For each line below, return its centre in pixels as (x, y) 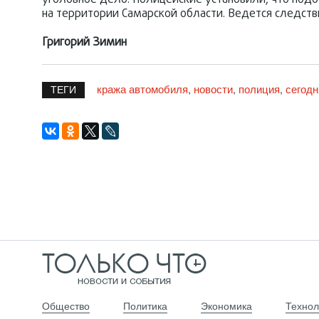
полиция (259, 89)
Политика (145, 305)
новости (213, 89)
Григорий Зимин (84, 43)
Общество (66, 305)
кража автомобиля (142, 89)
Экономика (226, 305)
